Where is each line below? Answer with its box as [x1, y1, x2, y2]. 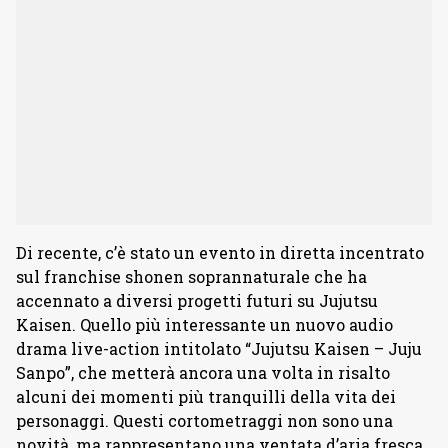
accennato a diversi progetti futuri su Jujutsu [16, 289, 378, 311]
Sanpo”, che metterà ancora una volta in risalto [16, 361, 390, 383]
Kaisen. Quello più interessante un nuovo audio [16, 313, 393, 335]
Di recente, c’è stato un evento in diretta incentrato [16, 241, 424, 263]
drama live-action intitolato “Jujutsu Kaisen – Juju [16, 337, 422, 359]
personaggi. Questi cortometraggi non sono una [16, 409, 393, 431]
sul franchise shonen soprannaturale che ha [16, 265, 367, 287]
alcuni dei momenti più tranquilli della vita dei [16, 385, 396, 407]
